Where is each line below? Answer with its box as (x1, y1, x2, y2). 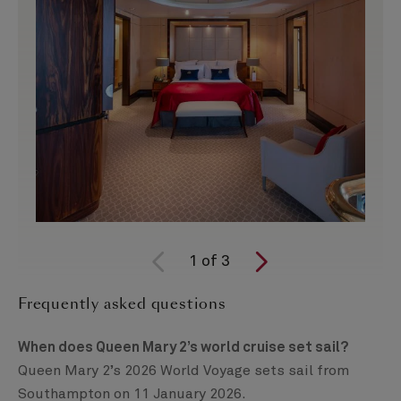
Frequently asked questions (18, 294, 226, 315)
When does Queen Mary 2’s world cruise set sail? (18, 340, 348, 355)
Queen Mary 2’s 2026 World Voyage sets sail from (18, 363, 349, 379)
